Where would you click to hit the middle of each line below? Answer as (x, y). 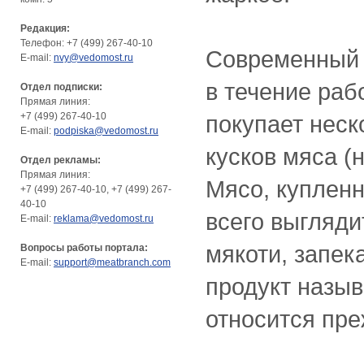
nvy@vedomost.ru (93, 57)
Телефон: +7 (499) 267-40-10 (87, 43)
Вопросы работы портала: (84, 247)
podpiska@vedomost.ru (106, 130)
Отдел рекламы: (61, 160)
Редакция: (45, 28)
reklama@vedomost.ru (104, 218)
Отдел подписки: (61, 87)
